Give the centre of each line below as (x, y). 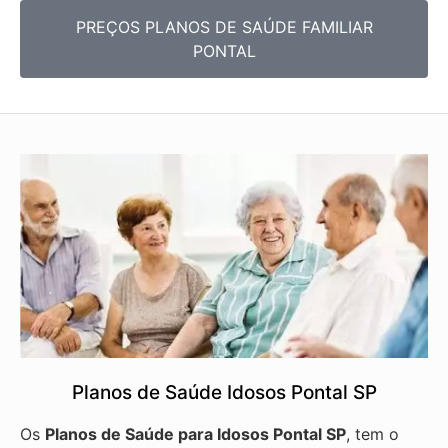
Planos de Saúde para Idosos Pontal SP (195, 433)
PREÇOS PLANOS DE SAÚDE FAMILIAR (224, 27)
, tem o (372, 433)
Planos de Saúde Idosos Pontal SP (224, 392)
